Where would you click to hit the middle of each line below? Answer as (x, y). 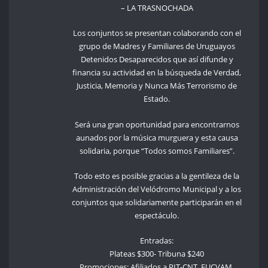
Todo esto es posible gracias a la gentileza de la (157, 176)
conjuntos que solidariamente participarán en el (157, 202)
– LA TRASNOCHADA (157, 8)
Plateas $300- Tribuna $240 (157, 254)
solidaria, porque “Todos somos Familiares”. (157, 150)
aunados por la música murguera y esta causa (157, 137)
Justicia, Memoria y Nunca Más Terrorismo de (157, 86)
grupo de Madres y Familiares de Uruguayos (157, 46)
